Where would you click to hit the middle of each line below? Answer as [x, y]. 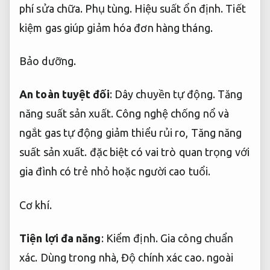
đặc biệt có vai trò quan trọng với [168, 152]
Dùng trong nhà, [80, 258]
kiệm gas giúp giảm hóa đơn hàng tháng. [116, 27]
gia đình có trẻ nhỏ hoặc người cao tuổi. [115, 171]
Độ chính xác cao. [163, 258]
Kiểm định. [132, 238]
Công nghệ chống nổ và [171, 114]
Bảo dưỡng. [48, 61]
